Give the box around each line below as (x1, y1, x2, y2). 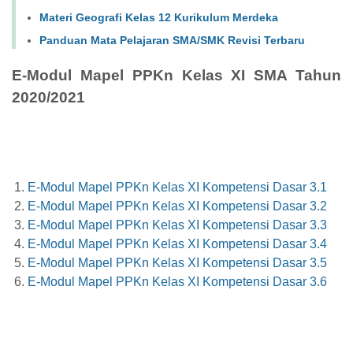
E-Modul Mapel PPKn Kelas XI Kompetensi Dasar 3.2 (28, 199, 327, 213)
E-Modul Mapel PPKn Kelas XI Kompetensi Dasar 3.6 (28, 274, 327, 288)
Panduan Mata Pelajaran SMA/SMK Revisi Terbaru (39, 33, 305, 46)
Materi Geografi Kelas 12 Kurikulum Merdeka (39, 10, 278, 24)
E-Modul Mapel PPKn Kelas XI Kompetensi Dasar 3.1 (28, 180, 327, 194)
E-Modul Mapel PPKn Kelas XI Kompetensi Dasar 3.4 (28, 236, 327, 251)
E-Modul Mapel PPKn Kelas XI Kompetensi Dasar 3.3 (28, 217, 327, 232)
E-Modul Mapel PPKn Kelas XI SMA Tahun (12, 66, 341, 84)
